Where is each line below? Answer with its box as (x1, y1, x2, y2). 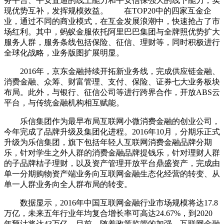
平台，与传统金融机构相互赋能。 (4, 98, 124, 107)
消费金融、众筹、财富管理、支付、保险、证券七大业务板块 (4, 77, 220, 86)
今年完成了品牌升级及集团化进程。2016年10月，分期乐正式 (4, 127, 220, 136)
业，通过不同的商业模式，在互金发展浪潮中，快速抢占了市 (4, 16, 220, 25)
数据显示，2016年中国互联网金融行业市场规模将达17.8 (4, 198, 218, 207)
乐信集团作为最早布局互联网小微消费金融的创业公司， (4, 116, 220, 125)
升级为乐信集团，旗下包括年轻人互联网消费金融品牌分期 (4, 137, 212, 146)
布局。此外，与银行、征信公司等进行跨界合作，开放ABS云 (4, 87, 220, 96)
